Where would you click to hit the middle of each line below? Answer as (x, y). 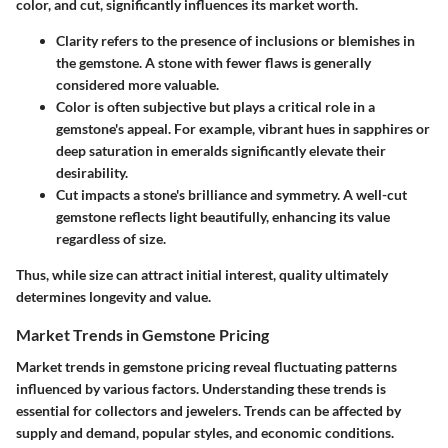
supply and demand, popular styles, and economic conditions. (205, 432)
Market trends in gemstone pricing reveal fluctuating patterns (206, 366)
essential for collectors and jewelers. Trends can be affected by (208, 410)
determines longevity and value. (113, 297)
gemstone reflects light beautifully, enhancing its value (223, 217)
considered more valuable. (137, 85)
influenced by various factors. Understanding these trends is (201, 388)
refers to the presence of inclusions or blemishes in (256, 41)
